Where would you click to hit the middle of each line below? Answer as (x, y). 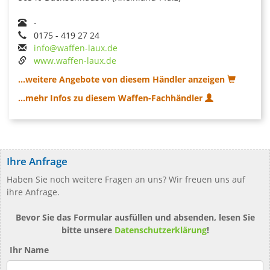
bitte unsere (88, 230)
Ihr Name (29, 250)
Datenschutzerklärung (160, 230)
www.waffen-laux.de (75, 60)
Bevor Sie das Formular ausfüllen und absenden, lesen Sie (135, 217)
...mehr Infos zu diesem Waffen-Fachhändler (111, 98)
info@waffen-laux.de (76, 48)
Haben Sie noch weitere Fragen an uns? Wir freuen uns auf (126, 179)
